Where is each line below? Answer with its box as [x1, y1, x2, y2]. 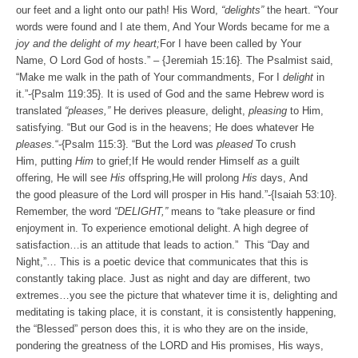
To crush [256, 138, 296, 151]
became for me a [251, 21, 329, 34]
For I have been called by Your [160, 38, 301, 50]
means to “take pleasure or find [168, 205, 315, 218]
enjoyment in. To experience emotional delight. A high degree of [16, 222, 308, 235]
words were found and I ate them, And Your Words [16, 21, 251, 34]
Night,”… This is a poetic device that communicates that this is [16, 256, 308, 268]
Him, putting [16, 155, 75, 168]
